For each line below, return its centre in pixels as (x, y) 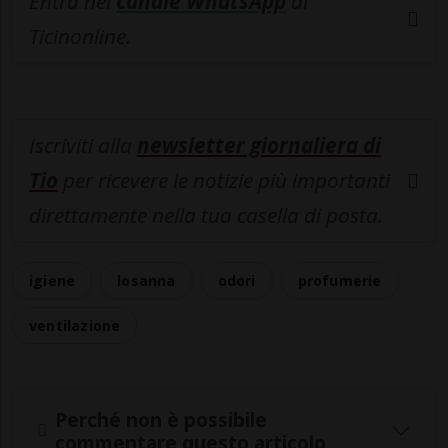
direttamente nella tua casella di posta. (206, 215)
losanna (146, 281)
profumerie (339, 281)
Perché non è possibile (161, 419)
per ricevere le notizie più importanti (224, 180)
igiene (52, 281)
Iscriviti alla (83, 145)
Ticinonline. (80, 36)
